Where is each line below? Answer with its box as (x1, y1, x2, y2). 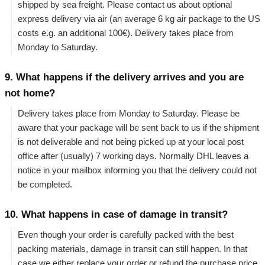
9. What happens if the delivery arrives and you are (5, 72, 244, 83)
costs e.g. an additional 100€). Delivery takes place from (18, 27, 234, 38)
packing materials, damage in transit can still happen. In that (18, 243, 247, 254)
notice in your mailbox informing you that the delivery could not (18, 164, 257, 175)
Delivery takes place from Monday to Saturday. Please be (18, 108, 240, 118)
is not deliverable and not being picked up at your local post (18, 136, 244, 147)
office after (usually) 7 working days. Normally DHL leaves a (18, 150, 248, 161)
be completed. (18, 179, 72, 189)
